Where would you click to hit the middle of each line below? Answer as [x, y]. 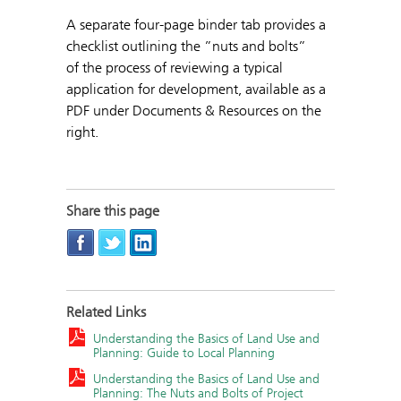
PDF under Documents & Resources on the [194, 110]
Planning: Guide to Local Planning [184, 354]
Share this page [113, 210]
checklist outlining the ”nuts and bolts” [186, 46]
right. [82, 132]
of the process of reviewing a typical [175, 67]
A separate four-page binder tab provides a [196, 24]
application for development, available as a [196, 89]
